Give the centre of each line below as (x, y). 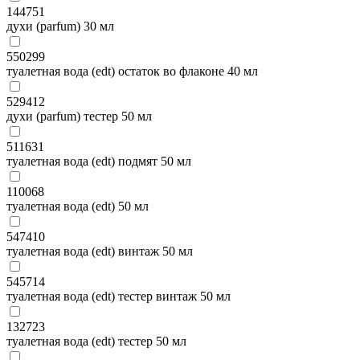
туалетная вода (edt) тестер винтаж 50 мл (119, 296)
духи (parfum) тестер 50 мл (79, 116)
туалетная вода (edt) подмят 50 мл (99, 161)
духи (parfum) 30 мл (60, 26)
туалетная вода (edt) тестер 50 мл (96, 341)
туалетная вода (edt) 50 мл (78, 206)
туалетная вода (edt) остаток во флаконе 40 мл (132, 71)
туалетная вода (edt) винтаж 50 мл (100, 251)
